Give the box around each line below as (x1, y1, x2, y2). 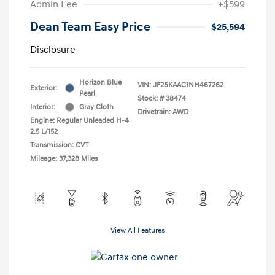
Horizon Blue (79, 77, 122, 87)
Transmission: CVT (30, 140, 88, 150)
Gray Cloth (79, 102, 114, 112)
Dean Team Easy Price (30, 19, 150, 34)
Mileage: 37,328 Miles (30, 153, 98, 163)
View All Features (110, 225, 165, 235)
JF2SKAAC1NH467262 (153, 80, 223, 90)
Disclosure (30, 43, 76, 56)
